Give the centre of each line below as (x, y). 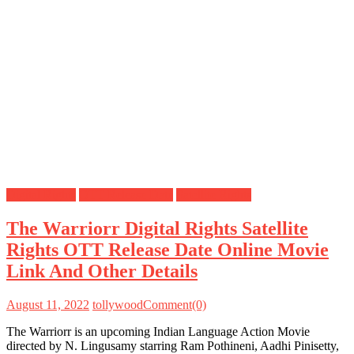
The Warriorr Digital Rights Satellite (157, 228)
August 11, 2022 (48, 304)
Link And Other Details (102, 271)
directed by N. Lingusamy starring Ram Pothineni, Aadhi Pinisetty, (173, 345)
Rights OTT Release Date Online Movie (168, 249)
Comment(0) (175, 304)
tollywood (118, 304)
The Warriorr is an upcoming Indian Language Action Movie (158, 331)
